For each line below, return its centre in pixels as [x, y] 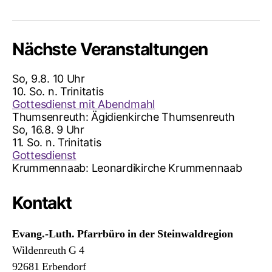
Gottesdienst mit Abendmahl [83, 104]
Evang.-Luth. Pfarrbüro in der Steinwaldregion [123, 234]
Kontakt [42, 202]
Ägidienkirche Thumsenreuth [163, 117]
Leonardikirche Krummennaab [167, 168]
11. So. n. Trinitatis [57, 142]
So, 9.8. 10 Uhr [49, 78]
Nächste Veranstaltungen [110, 49]
